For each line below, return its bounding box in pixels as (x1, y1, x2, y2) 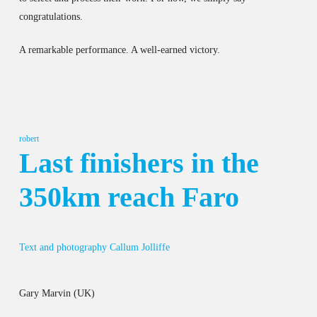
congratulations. (18, 11, 83, 22)
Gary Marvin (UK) (18, 287, 95, 299)
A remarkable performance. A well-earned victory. (18, 44, 220, 55)
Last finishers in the (18, 146, 259, 179)
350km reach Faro (18, 180, 239, 213)
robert (18, 133, 39, 144)
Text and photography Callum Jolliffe (18, 241, 170, 253)
